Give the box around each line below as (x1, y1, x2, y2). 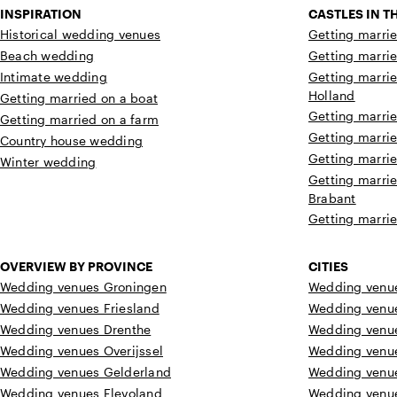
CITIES (308, 259, 348, 275)
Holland (308, 88, 355, 104)
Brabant (308, 191, 356, 206)
